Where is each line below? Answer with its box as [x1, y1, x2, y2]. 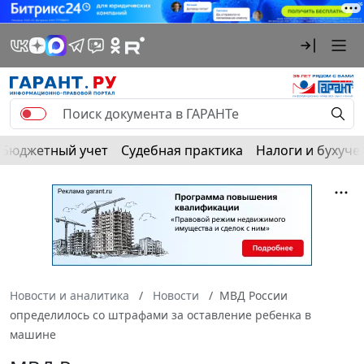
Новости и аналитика [10, 287, 129, 303]
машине [10, 326, 56, 342]
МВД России [219, 287, 288, 303]
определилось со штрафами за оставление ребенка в [10, 306, 311, 323]
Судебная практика [121, 141, 243, 159]
